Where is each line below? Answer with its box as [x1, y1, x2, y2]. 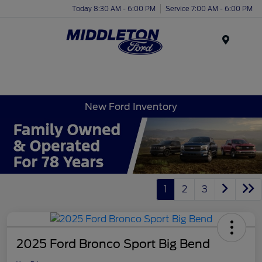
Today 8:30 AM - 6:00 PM [72, 4, 156, 13]
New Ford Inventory [85, 101, 177, 112]
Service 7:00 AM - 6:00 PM [166, 4, 253, 13]
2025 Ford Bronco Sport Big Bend [16, 236, 210, 251]
